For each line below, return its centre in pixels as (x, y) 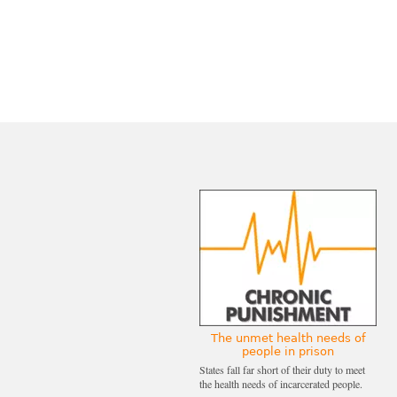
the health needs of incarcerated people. (281, 383)
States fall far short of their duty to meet (282, 369)
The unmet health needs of (288, 338)
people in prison (288, 351)
